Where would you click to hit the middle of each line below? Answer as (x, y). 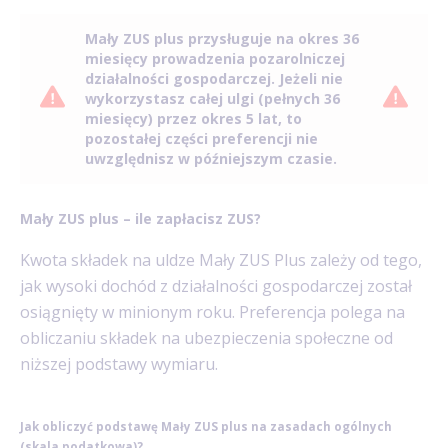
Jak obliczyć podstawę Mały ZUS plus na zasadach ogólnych (206, 426)
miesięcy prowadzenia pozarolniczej (215, 58)
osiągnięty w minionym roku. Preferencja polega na (212, 312)
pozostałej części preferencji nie (201, 138)
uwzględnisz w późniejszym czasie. (211, 158)
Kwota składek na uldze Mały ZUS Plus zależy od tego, (221, 260)
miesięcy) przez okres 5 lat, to (193, 118)
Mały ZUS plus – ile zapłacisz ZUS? (140, 218)
